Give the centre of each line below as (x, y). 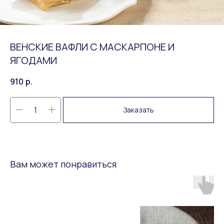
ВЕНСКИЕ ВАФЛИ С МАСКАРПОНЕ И (92, 47)
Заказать (138, 110)
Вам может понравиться (63, 164)
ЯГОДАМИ (33, 60)
